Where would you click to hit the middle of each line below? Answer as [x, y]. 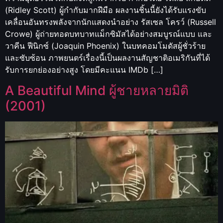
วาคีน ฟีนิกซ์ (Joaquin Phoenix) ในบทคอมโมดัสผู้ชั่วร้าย [105, 46]
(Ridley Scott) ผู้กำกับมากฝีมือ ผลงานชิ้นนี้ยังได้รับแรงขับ [106, 10]
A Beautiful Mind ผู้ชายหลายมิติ [97, 91]
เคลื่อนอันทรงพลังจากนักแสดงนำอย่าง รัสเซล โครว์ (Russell [111, 22]
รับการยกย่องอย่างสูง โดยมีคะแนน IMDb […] [84, 69]
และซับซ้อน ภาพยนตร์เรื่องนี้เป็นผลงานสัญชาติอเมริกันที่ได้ [108, 57]
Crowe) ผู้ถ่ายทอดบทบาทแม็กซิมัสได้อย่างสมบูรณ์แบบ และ [109, 34]
